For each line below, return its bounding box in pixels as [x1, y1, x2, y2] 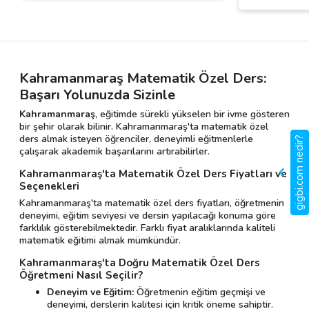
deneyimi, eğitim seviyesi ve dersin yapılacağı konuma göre [19, 209, 276, 223]
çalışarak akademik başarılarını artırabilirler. [19, 145, 210, 159]
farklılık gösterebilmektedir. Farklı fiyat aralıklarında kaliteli [19, 221, 275, 235]
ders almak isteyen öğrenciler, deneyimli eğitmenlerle [19, 132, 253, 146]
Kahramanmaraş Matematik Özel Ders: [19, 69, 266, 88]
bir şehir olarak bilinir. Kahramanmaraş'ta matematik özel [19, 120, 268, 134]
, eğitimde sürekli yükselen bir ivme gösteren [95, 108, 290, 121]
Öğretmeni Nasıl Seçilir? [19, 268, 143, 283]
